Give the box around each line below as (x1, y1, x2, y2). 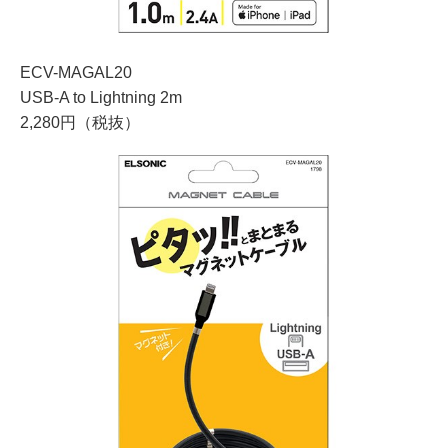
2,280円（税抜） (20, 113, 140, 131)
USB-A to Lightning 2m (20, 88, 182, 106)
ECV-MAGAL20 (20, 63, 132, 81)
